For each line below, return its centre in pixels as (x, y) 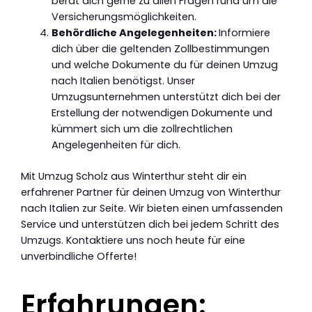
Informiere (244, 33)
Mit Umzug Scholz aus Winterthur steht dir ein (134, 177)
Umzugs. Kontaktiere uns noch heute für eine (133, 241)
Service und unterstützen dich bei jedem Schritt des (150, 225)
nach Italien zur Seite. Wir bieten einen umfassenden (152, 209)
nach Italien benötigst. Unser (123, 81)
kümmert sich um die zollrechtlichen (142, 129)
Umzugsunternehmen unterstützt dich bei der (166, 97)
